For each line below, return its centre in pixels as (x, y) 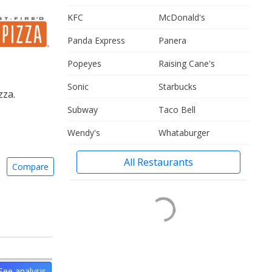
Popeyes (84, 63)
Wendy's (84, 133)
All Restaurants (158, 162)
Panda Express (96, 40)
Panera (172, 40)
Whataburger (184, 133)
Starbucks (178, 87)
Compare (30, 167)
